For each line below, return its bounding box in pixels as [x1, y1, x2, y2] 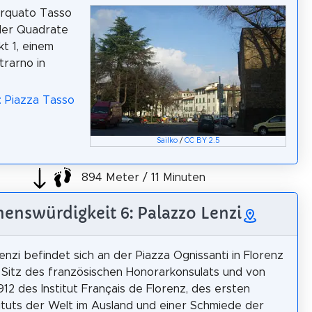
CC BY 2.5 [184, 136, 220, 144]
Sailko [156, 136, 178, 144]
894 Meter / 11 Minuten [77, 172, 205, 184]
